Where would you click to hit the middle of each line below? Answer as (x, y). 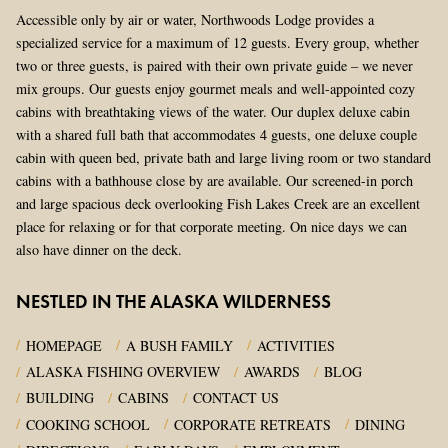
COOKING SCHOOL (88, 424)
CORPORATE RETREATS (253, 424)
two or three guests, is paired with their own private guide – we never (214, 66)
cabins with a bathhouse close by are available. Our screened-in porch (214, 181)
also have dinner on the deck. (99, 250)
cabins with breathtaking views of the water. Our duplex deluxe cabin (213, 112)
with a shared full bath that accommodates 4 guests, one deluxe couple (216, 135)
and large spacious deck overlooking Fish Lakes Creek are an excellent (218, 204)
